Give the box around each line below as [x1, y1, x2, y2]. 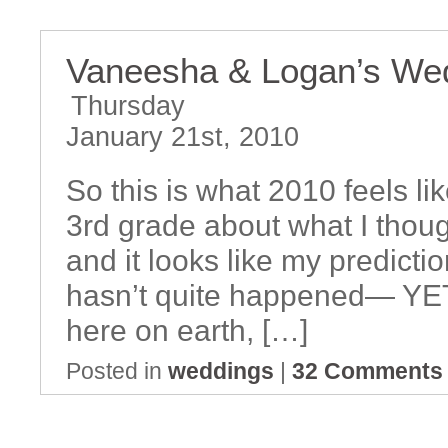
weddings [168, 357, 274, 384]
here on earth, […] [66, 313, 308, 347]
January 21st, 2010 [66, 122, 299, 152]
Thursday [71, 91, 185, 121]
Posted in [66, 357, 168, 384]
